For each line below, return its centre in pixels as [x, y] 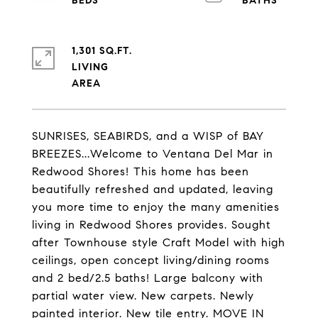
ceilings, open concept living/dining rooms [151, 260]
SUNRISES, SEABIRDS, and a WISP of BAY [148, 136]
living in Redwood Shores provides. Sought [151, 225]
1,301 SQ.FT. [102, 51]
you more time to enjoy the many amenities [156, 207]
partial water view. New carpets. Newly [143, 296]
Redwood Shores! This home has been [141, 171]
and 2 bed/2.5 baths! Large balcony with [148, 278]
